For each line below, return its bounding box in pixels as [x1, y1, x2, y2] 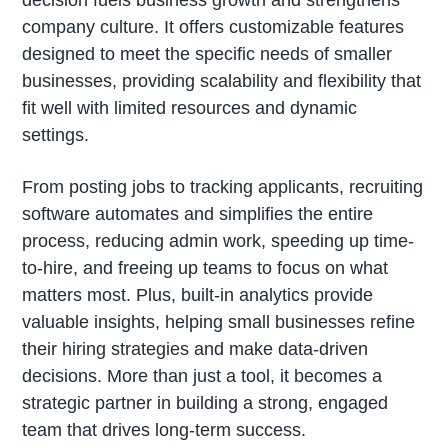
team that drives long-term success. [22, 419, 307, 440]
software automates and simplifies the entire [22, 203, 374, 224]
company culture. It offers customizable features [22, 16, 405, 37]
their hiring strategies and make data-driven [22, 338, 369, 359]
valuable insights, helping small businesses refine [22, 311, 416, 332]
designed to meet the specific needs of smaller [22, 43, 393, 64]
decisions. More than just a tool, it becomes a [22, 365, 383, 386]
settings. [22, 124, 90, 145]
